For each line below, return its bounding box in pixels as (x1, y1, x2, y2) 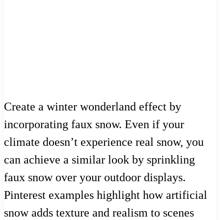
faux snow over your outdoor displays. (4, 170, 186, 184)
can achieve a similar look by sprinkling (4, 153, 195, 166)
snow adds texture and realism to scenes (4, 206, 194, 219)
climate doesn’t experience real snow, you (4, 135, 204, 148)
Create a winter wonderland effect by (4, 100, 181, 113)
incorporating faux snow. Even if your (4, 117, 184, 131)
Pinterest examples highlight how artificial (4, 188, 207, 201)
